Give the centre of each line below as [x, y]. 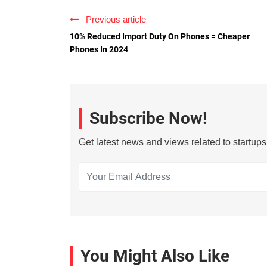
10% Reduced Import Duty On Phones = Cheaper [160, 37]
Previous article [114, 20]
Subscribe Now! [148, 119]
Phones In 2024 [99, 50]
